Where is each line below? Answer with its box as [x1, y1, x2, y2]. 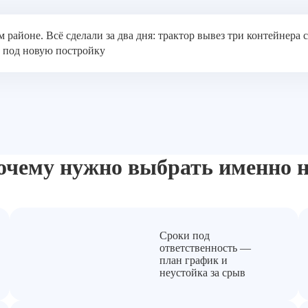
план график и [159, 254, 228, 266]
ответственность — [159, 241, 251, 254]
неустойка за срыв [159, 266, 245, 278]
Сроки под [159, 229, 210, 241]
